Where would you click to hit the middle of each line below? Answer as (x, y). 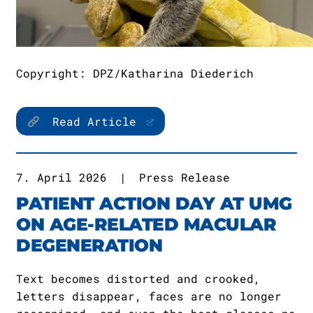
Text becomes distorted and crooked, (138, 278)
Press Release (184, 177)
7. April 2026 (61, 177)
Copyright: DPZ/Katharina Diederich (135, 73)
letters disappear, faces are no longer (149, 296)
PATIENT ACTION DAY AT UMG (154, 203)
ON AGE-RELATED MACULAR (146, 224)
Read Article (95, 121)
